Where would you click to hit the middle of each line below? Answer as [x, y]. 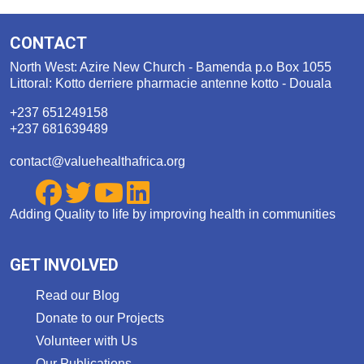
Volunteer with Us [87, 341]
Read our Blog [78, 295]
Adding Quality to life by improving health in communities [173, 214]
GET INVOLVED [64, 265]
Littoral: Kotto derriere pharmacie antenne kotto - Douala [171, 83]
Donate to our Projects [100, 318]
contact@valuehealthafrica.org [97, 161]
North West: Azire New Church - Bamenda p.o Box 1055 [171, 67]
